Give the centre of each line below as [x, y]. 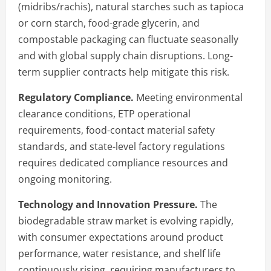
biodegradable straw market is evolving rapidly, [126, 220]
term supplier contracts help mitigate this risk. [124, 72]
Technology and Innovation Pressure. [108, 204]
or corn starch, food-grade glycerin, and [109, 23]
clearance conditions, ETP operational [104, 113]
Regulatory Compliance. [76, 97]
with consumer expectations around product [121, 237]
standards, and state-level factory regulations [122, 146]
